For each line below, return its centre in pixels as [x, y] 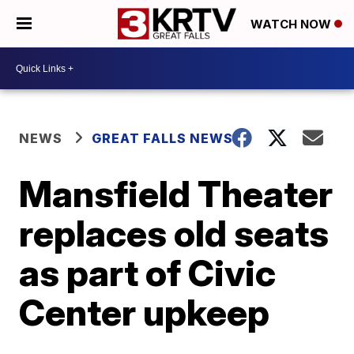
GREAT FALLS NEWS [163, 138]
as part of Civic [148, 273]
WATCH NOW [292, 24]
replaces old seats [174, 233]
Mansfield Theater [176, 194]
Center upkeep [145, 312]
